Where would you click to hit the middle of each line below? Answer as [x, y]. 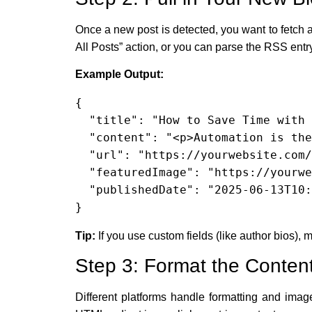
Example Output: [119, 74]
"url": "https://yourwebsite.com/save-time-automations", [82, 155]
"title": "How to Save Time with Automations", [82, 120]
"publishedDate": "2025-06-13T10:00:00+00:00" [82, 189]
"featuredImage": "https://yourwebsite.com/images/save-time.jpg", [82, 172]
